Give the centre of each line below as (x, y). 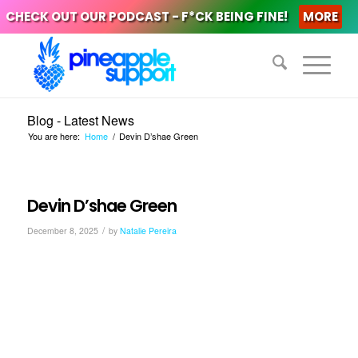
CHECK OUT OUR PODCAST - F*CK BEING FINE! (146, 16)
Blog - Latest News (80, 120)
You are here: (54, 136)
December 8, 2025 (62, 231)
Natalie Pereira (148, 231)
